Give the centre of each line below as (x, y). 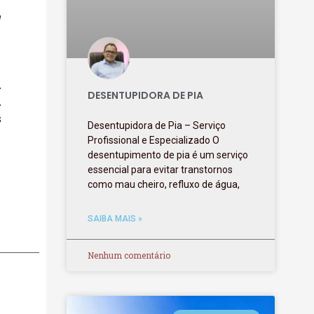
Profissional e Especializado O (154, 141)
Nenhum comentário (129, 255)
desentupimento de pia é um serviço (168, 155)
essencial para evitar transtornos (161, 170)
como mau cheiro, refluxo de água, (164, 185)
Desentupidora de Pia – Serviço (157, 126)
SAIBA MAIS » (115, 219)
